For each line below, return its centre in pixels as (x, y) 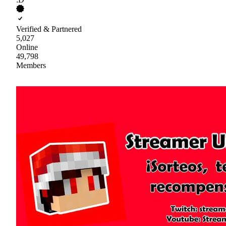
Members (31, 66)
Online (27, 47)
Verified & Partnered (49, 29)
